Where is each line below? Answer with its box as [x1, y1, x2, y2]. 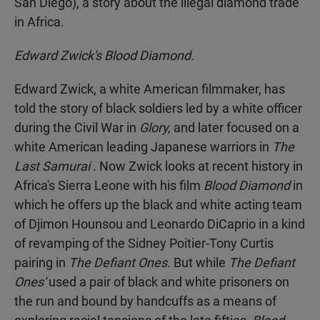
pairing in [14, 255, 69, 270]
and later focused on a [174, 120, 299, 135]
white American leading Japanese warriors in [14, 139, 272, 154]
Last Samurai [14, 159, 93, 174]
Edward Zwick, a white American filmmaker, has [14, 81, 285, 96]
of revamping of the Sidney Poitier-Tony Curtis [14, 236, 274, 251]
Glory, [139, 120, 174, 135]
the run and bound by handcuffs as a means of [14, 294, 276, 309]
